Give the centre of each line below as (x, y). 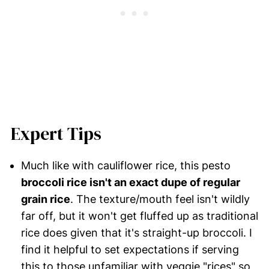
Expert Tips (56, 134)
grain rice (45, 199)
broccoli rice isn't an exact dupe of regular (130, 182)
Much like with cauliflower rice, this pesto (125, 165)
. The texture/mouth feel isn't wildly (160, 199)
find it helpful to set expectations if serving (130, 249)
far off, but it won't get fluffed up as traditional (139, 216)
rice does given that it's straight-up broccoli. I (136, 232)
